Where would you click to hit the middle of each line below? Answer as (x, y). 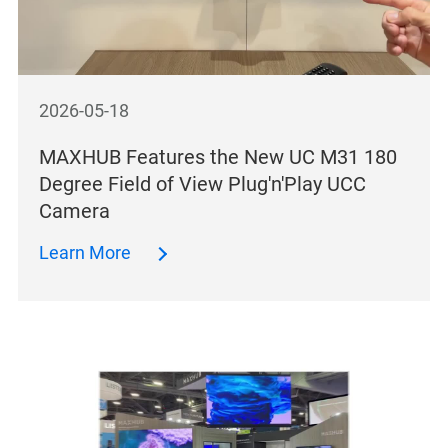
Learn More (85, 252)
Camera (75, 210)
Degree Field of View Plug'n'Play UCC (203, 183)
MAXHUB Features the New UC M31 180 (218, 156)
